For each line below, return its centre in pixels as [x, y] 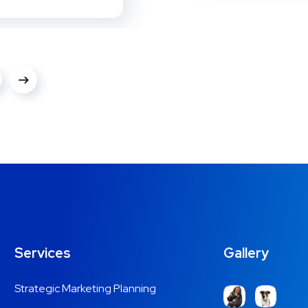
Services [43, 253]
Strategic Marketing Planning [86, 289]
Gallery [246, 253]
